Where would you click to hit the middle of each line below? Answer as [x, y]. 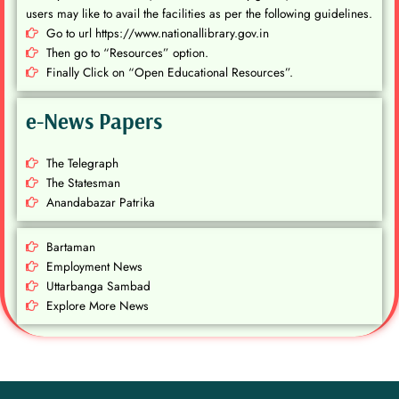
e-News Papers [94, 121]
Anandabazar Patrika [100, 203]
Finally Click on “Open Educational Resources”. [169, 73]
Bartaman [70, 247]
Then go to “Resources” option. [127, 53]
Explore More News [97, 306]
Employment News [94, 267]
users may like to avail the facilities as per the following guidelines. [199, 14]
